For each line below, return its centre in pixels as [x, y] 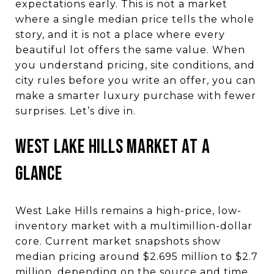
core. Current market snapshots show [118, 241]
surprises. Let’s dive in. [76, 111]
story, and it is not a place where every [120, 35]
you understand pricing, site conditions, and [135, 65]
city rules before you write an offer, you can [135, 80]
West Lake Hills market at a [113, 147]
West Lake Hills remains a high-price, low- [128, 210]
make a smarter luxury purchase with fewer [136, 96]
